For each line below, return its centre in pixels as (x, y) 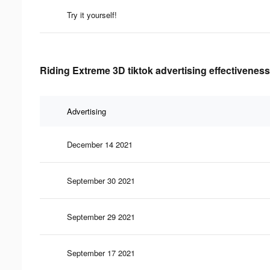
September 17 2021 (101, 253)
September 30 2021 (101, 180)
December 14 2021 (100, 144)
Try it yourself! (92, 14)
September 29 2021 (101, 216)
